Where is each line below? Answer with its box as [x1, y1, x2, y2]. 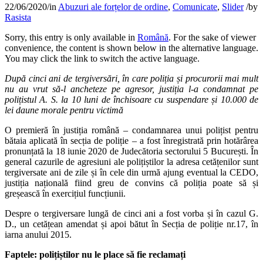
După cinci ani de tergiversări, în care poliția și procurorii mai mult [5, 73, 258, 83]
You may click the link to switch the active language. [5, 53, 200, 63]
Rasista [5, 12, 31, 22]
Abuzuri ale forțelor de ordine [58, 1, 168, 12]
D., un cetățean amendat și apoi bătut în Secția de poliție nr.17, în [5, 218, 258, 229]
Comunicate [173, 1, 217, 12]
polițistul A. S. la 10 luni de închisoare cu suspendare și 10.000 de [5, 94, 258, 104]
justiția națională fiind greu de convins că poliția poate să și [5, 177, 258, 188]
